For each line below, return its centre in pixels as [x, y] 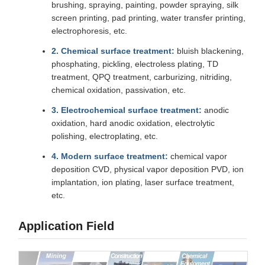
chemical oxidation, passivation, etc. [119, 90]
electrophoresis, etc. [89, 30]
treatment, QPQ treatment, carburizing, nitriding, [142, 77]
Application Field [66, 226]
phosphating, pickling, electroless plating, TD [135, 64]
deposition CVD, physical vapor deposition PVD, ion [148, 169]
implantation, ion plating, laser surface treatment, [143, 182]
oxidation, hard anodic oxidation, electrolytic [133, 123]
